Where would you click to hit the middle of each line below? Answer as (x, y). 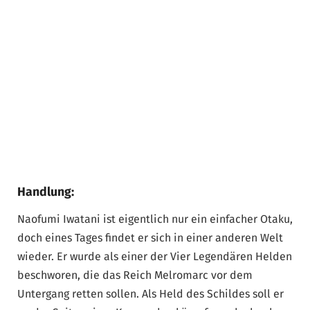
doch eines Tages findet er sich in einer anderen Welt (150, 238)
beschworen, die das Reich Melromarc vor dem (135, 275)
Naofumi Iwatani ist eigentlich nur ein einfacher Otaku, (155, 219)
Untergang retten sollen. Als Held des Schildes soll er (151, 294)
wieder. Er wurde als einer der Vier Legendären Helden (155, 257)
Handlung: (46, 191)
